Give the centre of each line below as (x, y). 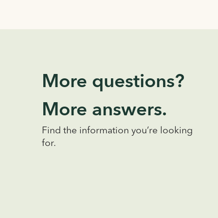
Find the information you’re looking (117, 131)
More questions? (113, 82)
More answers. (104, 110)
